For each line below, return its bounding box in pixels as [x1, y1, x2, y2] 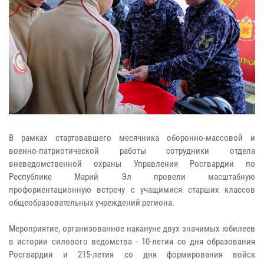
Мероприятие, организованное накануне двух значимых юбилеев [9, 223, 255, 234]
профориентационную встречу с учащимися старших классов [9, 184, 255, 195]
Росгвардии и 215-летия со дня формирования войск [9, 249, 255, 260]
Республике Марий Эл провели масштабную [9, 171, 255, 182]
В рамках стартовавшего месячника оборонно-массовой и [9, 132, 255, 143]
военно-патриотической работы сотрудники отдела [9, 145, 255, 156]
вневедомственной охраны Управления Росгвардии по [9, 158, 255, 169]
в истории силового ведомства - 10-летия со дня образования [9, 236, 255, 247]
